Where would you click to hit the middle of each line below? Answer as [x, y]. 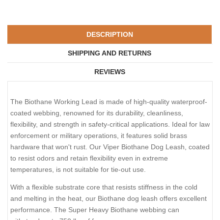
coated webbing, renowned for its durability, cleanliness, [97, 113]
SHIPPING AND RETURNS [110, 53]
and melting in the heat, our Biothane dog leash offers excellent [109, 199]
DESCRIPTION [110, 34]
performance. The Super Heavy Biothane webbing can [95, 210]
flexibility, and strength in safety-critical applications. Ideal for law [110, 124]
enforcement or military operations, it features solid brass [99, 135]
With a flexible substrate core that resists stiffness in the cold [104, 187]
